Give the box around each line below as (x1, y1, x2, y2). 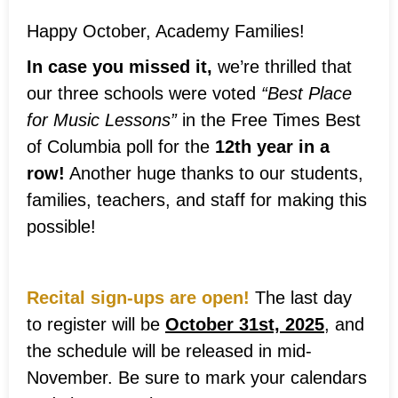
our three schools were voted (27, 83, 261, 103)
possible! (27, 216, 96, 236)
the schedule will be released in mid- (27, 340, 312, 361)
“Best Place (261, 83, 352, 103)
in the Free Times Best (177, 109, 361, 130)
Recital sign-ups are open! (27, 287, 250, 307)
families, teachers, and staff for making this (27, 189, 367, 210)
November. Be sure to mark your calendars (27, 367, 367, 387)
